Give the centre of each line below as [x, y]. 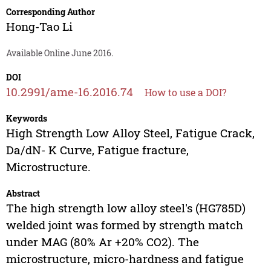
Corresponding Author [50, 12]
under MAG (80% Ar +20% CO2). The [102, 242]
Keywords [26, 119]
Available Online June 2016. [59, 53]
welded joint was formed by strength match [124, 225]
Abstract [23, 194]
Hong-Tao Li [39, 27]
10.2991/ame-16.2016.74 [69, 92]
